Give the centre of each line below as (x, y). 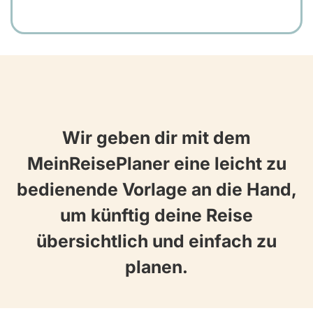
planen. (156, 267)
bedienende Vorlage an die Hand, (156, 189)
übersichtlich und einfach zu (156, 241)
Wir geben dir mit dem (156, 137)
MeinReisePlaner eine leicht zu (156, 163)
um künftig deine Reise (156, 215)
